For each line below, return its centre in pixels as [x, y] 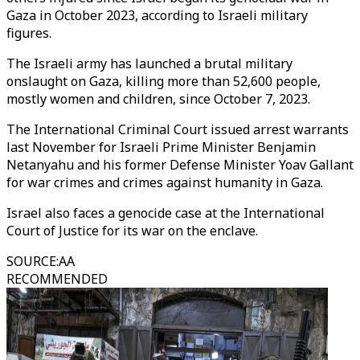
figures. [29, 33]
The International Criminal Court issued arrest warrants [178, 129]
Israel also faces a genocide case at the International [166, 213]
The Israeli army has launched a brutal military [149, 63]
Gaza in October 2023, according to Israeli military [157, 15]
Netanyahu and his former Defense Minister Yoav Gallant [180, 165]
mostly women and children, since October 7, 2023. [158, 99]
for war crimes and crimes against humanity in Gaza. [165, 182]
